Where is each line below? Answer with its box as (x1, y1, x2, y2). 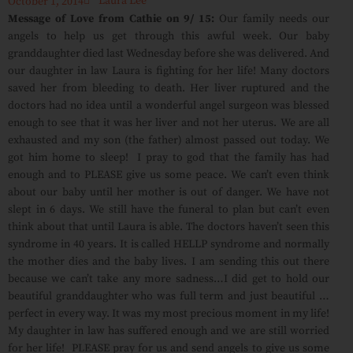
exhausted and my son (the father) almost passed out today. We (8, 133, 329, 147)
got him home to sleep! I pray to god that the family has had (8, 150, 329, 165)
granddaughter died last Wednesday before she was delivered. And (8, 46, 329, 61)
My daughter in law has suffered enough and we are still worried (8, 324, 329, 338)
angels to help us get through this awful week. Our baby (8, 29, 329, 43)
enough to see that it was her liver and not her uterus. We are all (8, 116, 329, 130)
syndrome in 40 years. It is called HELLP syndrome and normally (8, 237, 329, 251)
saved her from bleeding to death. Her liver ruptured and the (8, 81, 329, 95)
